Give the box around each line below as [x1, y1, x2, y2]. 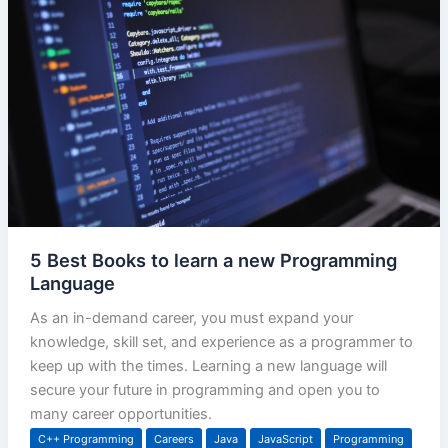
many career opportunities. [29, 405, 212, 424]
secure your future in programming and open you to [29, 381, 380, 400]
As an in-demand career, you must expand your [29, 309, 353, 328]
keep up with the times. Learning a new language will [29, 357, 387, 376]
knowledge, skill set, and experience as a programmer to [29, 333, 413, 352]
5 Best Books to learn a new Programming [29, 249, 397, 272]
